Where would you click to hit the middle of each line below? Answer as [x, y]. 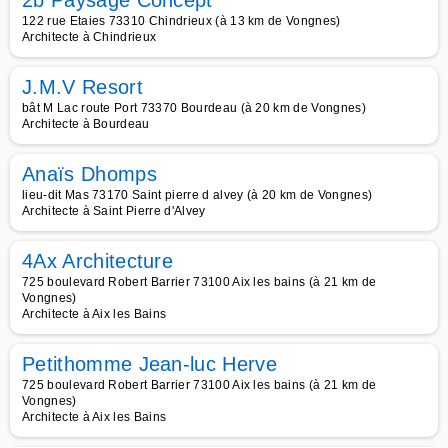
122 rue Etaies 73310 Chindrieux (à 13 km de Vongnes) [181, 21]
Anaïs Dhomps [89, 174]
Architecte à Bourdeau [86, 124]
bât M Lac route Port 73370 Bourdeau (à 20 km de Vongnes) [194, 108]
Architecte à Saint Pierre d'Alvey [114, 211]
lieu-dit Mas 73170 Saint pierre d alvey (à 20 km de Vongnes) [197, 195]
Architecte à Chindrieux [89, 37]
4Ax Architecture [98, 261]
